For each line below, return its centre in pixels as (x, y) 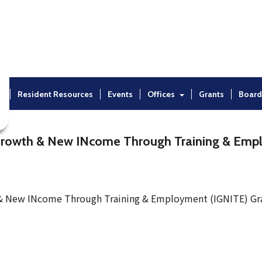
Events (120, 94)
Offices (161, 94)
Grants (211, 94)
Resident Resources (55, 94)
